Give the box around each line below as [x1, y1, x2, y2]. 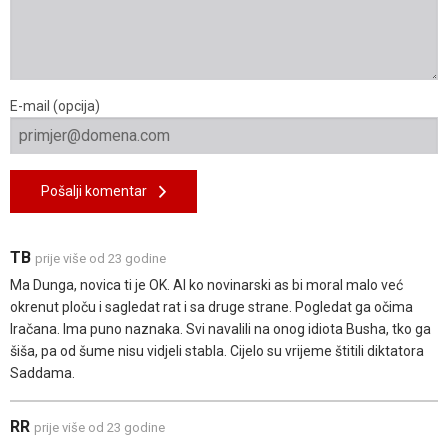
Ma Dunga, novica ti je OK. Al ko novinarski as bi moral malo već [10, 277, 403, 294]
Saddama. [10, 365, 75, 382]
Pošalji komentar [41, 183, 159, 200]
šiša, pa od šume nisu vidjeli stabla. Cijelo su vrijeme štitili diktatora [10, 343, 424, 360]
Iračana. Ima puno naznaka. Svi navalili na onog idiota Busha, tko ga [10, 321, 431, 338]
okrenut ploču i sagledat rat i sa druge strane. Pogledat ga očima [10, 299, 413, 316]
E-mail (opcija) [10, 98, 100, 115]
